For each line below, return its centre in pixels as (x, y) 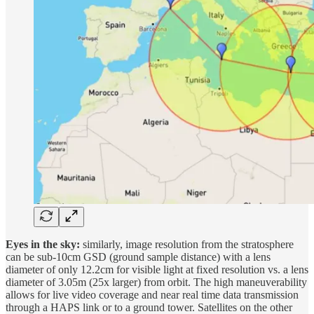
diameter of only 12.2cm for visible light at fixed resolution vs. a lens (157, 270)
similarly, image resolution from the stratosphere (187, 245)
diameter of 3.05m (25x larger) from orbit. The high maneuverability (156, 282)
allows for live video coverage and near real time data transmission (152, 295)
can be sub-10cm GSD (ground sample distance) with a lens (138, 257)
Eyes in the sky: (43, 245)
